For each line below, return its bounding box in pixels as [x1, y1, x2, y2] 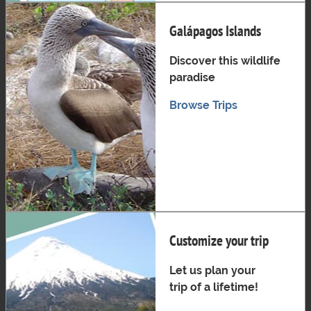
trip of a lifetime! [169, 280, 258, 294]
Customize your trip [169, 230, 269, 250]
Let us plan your [169, 263, 255, 277]
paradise [169, 70, 215, 84]
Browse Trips [169, 98, 237, 112]
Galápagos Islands [169, 21, 261, 40]
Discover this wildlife [169, 53, 280, 67]
